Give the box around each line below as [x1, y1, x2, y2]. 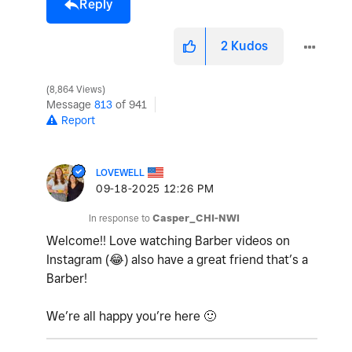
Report [61, 113, 95, 126]
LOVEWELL [96, 166, 145, 178]
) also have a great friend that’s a [124, 251, 308, 267]
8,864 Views [47, 83, 104, 95]
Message [46, 97, 94, 111]
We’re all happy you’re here [46, 308, 203, 324]
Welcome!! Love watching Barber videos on [46, 233, 290, 248]
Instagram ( [46, 251, 109, 267]
